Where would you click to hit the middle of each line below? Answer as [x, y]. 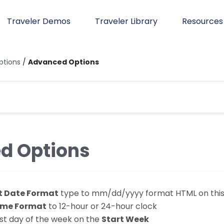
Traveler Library [126, 21]
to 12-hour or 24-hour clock [101, 206]
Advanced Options [63, 62]
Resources [202, 21]
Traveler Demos [39, 21]
